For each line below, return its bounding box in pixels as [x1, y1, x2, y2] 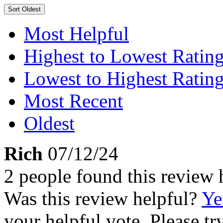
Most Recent [24, 90, 123, 111]
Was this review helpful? [4, 188, 202, 209]
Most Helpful [24, 23, 129, 44]
